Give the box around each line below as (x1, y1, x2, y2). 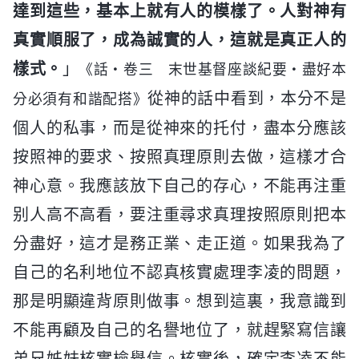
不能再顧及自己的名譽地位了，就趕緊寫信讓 (13, 320, 346, 340)
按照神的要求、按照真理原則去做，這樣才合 (13, 147, 346, 167)
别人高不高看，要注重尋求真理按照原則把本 (13, 204, 346, 224)
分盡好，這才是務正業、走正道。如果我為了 (13, 233, 346, 253)
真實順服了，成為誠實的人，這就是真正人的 (13, 30, 346, 50)
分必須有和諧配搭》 (13, 90, 148, 107)
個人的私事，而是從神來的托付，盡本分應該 (13, 118, 346, 138)
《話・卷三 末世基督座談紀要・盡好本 (79, 60, 347, 78)
